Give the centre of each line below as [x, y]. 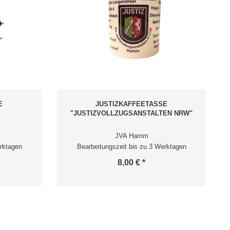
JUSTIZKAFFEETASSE [131, 104]
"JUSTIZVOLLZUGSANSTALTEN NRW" [131, 113]
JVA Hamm [131, 136]
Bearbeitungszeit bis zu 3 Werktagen [131, 147]
